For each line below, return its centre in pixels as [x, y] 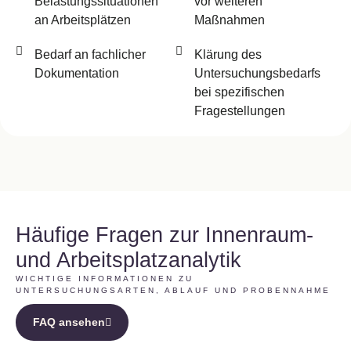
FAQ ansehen [69, 322]
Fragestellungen [239, 111]
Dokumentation [76, 73]
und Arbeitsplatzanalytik [128, 260]
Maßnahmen [229, 20]
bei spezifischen [239, 92]
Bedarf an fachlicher [90, 54]
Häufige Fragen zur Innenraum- [165, 235]
